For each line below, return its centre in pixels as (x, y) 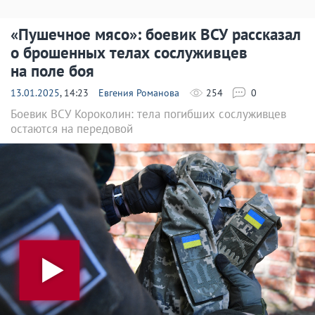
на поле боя (52, 71)
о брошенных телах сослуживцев (129, 52)
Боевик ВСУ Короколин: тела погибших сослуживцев (148, 114)
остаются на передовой (72, 128)
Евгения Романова (139, 93)
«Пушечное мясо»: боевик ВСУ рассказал (156, 34)
